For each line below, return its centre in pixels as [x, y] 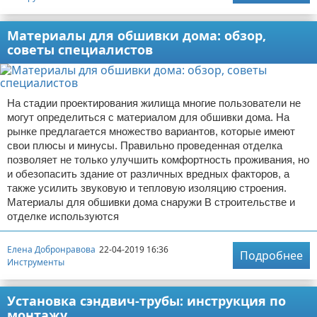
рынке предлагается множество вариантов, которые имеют [151, 131]
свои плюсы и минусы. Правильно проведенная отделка [145, 145]
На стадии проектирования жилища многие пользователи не [154, 103]
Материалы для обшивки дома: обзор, [137, 35]
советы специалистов [80, 50]
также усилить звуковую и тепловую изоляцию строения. [147, 188]
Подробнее [271, 255]
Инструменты [36, 262]
